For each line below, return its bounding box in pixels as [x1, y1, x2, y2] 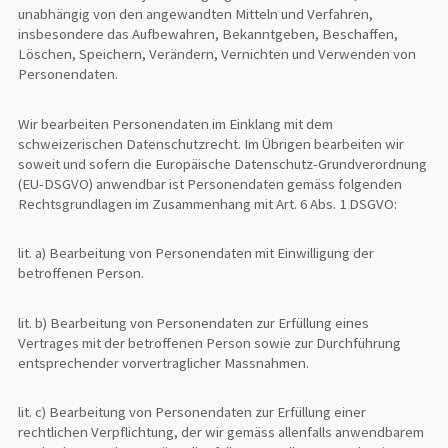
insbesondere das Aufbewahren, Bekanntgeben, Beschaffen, [18, 25, 399, 44]
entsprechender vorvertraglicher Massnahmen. [18, 353, 310, 372]
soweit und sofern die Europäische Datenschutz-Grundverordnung [18, 154, 428, 173]
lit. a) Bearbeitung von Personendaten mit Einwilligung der [18, 244, 375, 263]
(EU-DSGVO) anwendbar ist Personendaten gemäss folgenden [18, 174, 403, 193]
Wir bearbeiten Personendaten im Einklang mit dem [18, 114, 334, 133]
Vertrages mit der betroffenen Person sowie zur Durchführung [18, 333, 402, 352]
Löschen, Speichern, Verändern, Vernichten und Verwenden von [18, 45, 417, 64]
